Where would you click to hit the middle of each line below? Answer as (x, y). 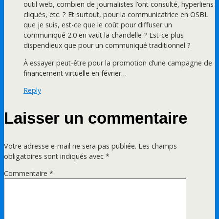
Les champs (158, 146)
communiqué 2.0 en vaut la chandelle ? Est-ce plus (104, 35)
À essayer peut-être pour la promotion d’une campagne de (118, 63)
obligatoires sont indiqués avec (55, 156)
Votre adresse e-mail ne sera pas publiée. (70, 146)
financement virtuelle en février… (75, 73)
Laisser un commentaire (96, 118)
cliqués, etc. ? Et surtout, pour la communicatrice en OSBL (116, 15)
